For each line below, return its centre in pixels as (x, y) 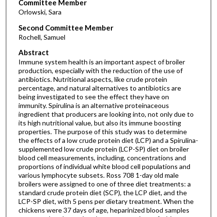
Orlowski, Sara (40, 12)
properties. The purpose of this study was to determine (102, 132)
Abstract (33, 53)
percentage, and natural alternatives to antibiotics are (100, 88)
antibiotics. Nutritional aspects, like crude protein (93, 79)
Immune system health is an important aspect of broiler (101, 62)
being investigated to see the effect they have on (93, 97)
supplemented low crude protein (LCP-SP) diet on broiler (103, 149)
